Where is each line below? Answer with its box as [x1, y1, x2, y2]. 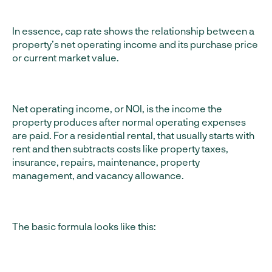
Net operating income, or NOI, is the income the [12, 103, 222, 114]
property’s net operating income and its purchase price [12, 38, 258, 50]
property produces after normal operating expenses [12, 116, 246, 127]
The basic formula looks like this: [12, 220, 156, 232]
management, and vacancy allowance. [12, 169, 184, 181]
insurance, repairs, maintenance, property [12, 156, 200, 168]
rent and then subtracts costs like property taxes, [12, 143, 228, 154]
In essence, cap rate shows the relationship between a [12, 25, 254, 36]
